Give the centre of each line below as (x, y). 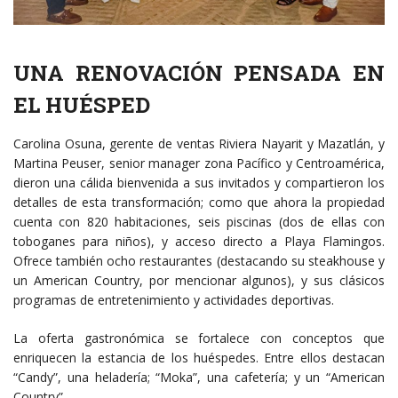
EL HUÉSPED (82, 104)
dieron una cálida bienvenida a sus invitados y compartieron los (199, 182)
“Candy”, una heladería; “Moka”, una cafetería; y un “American (199, 377)
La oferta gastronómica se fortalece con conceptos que (199, 338)
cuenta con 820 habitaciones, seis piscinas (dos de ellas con (199, 221)
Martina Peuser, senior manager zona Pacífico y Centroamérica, (199, 163)
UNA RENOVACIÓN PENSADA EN (199, 72)
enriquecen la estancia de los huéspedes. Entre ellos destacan (199, 357)
